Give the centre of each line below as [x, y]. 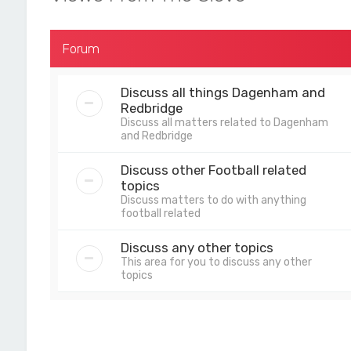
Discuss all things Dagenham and [223, 92]
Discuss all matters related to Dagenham [224, 123]
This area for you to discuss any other [216, 262]
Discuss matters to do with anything [213, 200]
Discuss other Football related [213, 170]
